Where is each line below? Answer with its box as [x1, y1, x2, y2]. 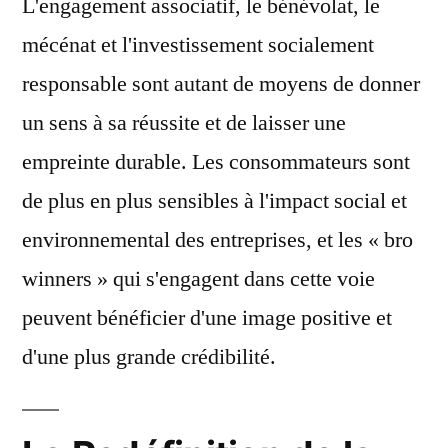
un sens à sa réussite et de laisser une [22, 109, 346, 137]
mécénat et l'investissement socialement [22, 31, 374, 59]
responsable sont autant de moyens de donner [22, 70, 420, 98]
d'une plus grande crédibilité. [22, 343, 276, 371]
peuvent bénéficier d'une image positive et [22, 304, 392, 332]
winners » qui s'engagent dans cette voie [22, 265, 375, 293]
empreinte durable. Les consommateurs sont [22, 148, 410, 176]
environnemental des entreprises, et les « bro [22, 226, 413, 254]
